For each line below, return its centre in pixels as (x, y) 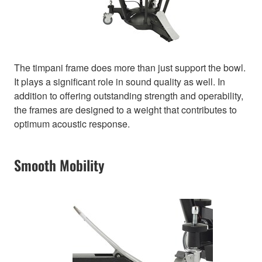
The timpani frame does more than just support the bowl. (130, 68)
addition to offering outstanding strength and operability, (129, 96)
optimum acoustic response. (72, 124)
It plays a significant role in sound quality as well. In (120, 82)
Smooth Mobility (59, 165)
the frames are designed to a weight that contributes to (125, 110)
